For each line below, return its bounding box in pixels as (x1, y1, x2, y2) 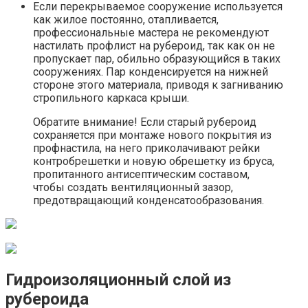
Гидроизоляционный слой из (5, 269, 231, 289)
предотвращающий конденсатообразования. (33, 194, 264, 208)
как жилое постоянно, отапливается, (33, 13, 219, 27)
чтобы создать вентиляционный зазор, (33, 181, 233, 195)
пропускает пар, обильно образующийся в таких (33, 52, 280, 66)
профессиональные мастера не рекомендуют (33, 26, 269, 40)
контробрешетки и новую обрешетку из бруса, (33, 155, 274, 168)
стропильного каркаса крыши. (33, 91, 189, 105)
